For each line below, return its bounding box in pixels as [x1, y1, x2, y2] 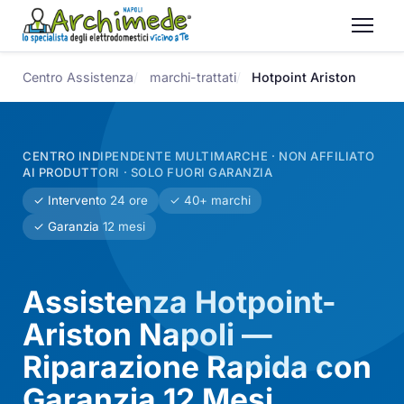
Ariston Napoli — [23, 315, 273, 353]
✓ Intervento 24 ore [33, 193, 149, 208]
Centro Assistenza [23, 69, 134, 85]
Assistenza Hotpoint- [23, 282, 337, 320]
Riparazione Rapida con [23, 347, 372, 385]
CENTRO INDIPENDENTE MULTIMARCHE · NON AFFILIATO [23, 148, 375, 163]
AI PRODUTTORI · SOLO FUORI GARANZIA [23, 164, 273, 179]
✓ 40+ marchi [170, 193, 252, 208]
